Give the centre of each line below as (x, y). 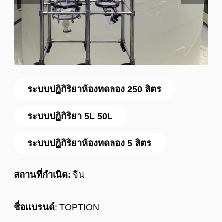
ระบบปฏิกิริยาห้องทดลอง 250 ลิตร (94, 89)
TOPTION (79, 207)
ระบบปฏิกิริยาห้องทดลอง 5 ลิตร (89, 143)
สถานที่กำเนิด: (42, 174)
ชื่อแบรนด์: (35, 207)
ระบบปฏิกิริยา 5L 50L (70, 116)
